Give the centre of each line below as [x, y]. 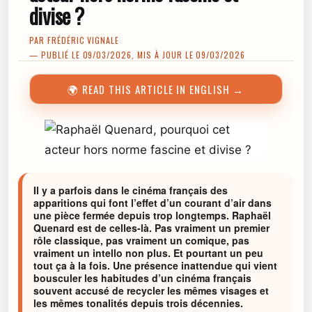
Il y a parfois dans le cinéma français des [131, 190]
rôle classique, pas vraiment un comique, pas [141, 240]
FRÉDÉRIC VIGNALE [83, 40]
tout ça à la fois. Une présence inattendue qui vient [155, 265]
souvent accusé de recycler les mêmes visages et [151, 290]
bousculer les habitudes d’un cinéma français [142, 278]
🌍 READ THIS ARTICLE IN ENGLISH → [156, 89]
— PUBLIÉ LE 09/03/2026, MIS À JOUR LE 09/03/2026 [138, 55]
